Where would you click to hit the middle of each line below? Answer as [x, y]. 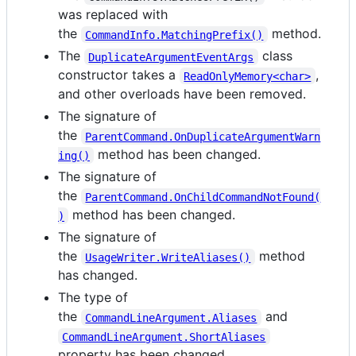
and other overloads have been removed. [182, 94]
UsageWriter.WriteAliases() [168, 257]
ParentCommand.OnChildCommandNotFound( [203, 197]
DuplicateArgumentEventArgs [171, 57]
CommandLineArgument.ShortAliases [164, 337]
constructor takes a [119, 75]
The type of [93, 298]
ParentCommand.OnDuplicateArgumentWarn [203, 136]
